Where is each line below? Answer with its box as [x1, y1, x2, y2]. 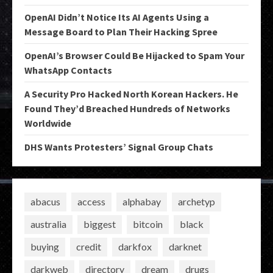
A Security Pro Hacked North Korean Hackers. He [24, 87, 238, 100]
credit [76, 241, 101, 253]
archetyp [178, 196, 215, 208]
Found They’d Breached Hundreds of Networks [24, 102, 230, 115]
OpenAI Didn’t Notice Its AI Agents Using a [24, 10, 209, 23]
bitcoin [133, 218, 163, 230]
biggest [83, 218, 116, 230]
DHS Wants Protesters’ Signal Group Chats [24, 140, 213, 153]
